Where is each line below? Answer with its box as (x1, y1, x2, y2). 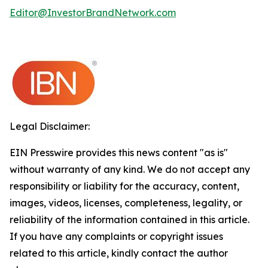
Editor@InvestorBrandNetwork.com (10, 7, 176, 19)
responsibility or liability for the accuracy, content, (10, 180, 239, 192)
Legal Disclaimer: (10, 120, 90, 132)
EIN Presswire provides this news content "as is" (10, 147, 228, 159)
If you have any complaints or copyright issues (10, 230, 223, 242)
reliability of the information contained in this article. (10, 214, 249, 226)
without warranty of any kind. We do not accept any (10, 163, 250, 175)
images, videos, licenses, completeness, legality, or (10, 197, 242, 209)
